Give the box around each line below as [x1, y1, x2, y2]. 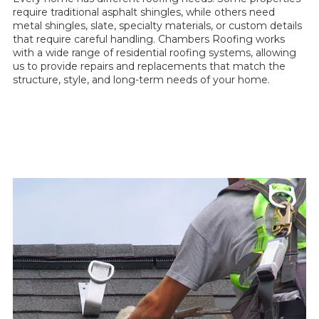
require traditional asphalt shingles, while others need [13, 6, 275, 19]
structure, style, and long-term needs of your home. [13, 73, 270, 87]
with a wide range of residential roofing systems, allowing [13, 46, 296, 60]
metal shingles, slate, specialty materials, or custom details [13, 19, 302, 33]
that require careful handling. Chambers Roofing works [13, 33, 285, 46]
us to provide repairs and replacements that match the [13, 60, 286, 73]
